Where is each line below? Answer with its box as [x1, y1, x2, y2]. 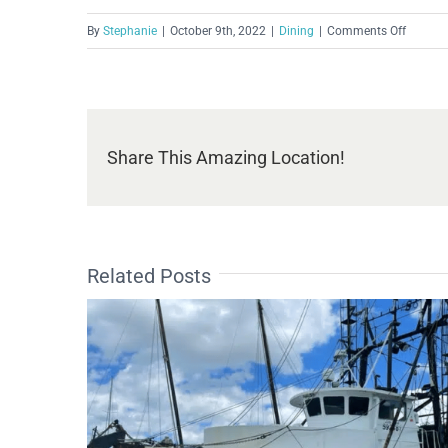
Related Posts [87, 263, 211, 288]
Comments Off [327, 24, 406, 39]
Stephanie [103, 24, 157, 39]
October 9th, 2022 [170, 24, 266, 39]
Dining [279, 24, 314, 39]
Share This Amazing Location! [107, 147, 345, 169]
